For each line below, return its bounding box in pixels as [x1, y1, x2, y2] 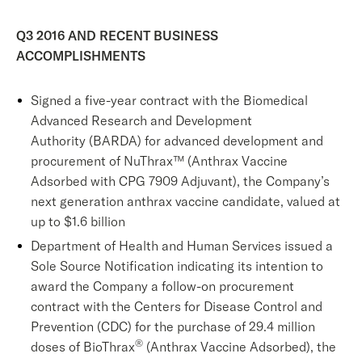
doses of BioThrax [31, 339, 135, 355]
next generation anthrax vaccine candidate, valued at [31, 193, 340, 209]
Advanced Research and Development [31, 112, 252, 128]
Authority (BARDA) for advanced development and [31, 133, 323, 149]
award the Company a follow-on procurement [31, 278, 294, 294]
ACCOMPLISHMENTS [16, 48, 145, 64]
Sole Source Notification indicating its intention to [31, 258, 323, 274]
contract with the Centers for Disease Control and [31, 298, 322, 314]
